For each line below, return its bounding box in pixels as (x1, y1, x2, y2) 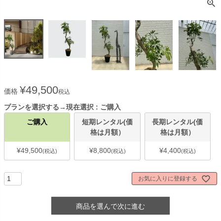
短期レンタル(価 (82, 118, 133, 126)
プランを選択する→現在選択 (4, 103, 94, 111)
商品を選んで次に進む (76, 202, 145, 211)
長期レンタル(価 (152, 118, 203, 126)
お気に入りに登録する (138, 175, 197, 183)
